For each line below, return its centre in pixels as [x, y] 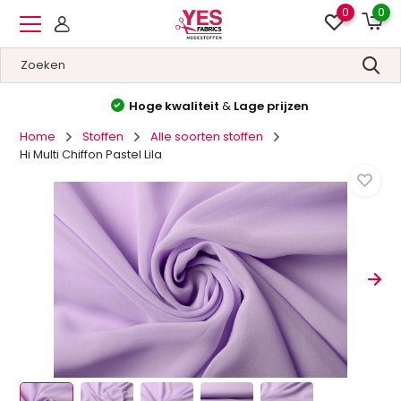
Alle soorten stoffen [207, 137]
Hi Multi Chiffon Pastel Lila [91, 154]
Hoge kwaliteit [166, 106]
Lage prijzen [262, 106]
